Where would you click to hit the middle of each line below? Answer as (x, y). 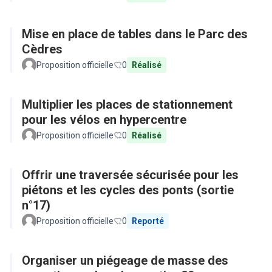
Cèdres (42, 49)
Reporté (148, 221)
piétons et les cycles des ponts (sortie (128, 190)
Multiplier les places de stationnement (127, 104)
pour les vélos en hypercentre (104, 120)
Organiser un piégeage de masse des (125, 260)
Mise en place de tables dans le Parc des (135, 34)
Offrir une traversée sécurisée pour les (130, 175)
